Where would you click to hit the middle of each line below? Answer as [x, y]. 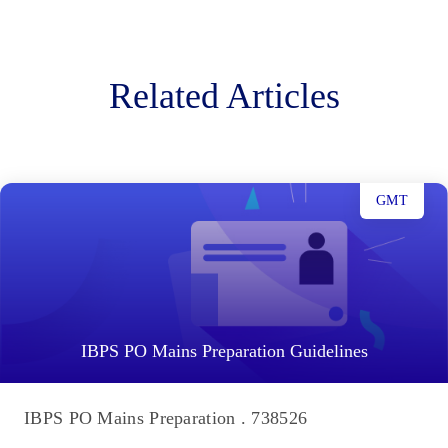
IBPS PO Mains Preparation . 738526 [166, 418]
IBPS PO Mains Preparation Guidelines [224, 351]
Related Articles [224, 96]
